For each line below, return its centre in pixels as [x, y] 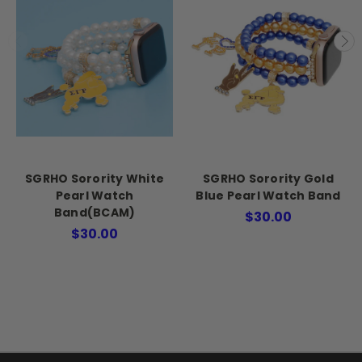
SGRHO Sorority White [95, 178]
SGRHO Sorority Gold [268, 178]
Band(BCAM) [95, 212]
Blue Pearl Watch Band [268, 195]
